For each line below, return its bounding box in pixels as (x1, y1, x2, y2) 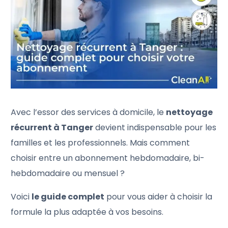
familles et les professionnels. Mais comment (11, 136, 190, 149)
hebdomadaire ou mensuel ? (11, 167, 125, 179)
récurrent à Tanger (11, 121, 94, 133)
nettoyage (166, 106, 213, 118)
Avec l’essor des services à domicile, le (11, 106, 166, 118)
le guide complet (32, 190, 105, 203)
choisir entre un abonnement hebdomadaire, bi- (11, 152, 205, 164)
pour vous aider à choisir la (104, 190, 213, 203)
